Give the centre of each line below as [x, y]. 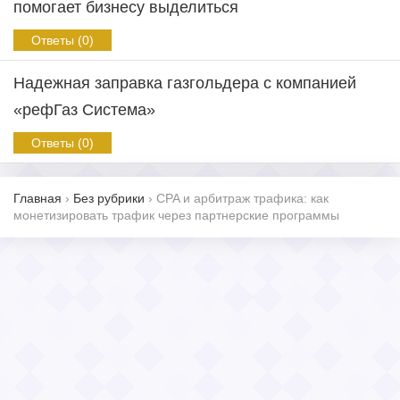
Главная [37, 198]
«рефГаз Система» [84, 110]
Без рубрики [109, 198]
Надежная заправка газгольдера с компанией [185, 83]
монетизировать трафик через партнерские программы [176, 215]
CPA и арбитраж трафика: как [242, 198]
